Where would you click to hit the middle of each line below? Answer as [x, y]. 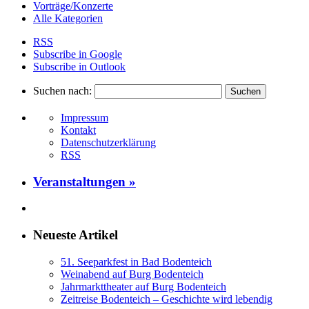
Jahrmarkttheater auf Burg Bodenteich [143, 286]
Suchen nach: [62, 91]
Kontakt [78, 130]
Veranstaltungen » [84, 181]
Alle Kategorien [68, 19]
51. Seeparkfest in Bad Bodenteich [136, 261]
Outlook [108, 67]
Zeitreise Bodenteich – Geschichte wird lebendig [167, 299]
